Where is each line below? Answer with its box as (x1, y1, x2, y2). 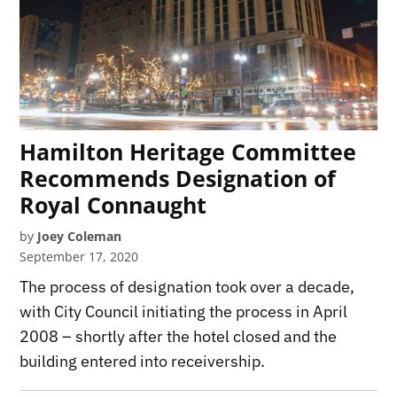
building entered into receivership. (19, 350, 266, 371)
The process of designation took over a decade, (19, 276, 355, 297)
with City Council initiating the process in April (19, 300, 348, 322)
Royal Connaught (19, 189, 207, 220)
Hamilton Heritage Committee (19, 136, 357, 167)
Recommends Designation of (19, 162, 337, 193)
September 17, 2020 (19, 247, 139, 265)
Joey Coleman (37, 227, 122, 245)
